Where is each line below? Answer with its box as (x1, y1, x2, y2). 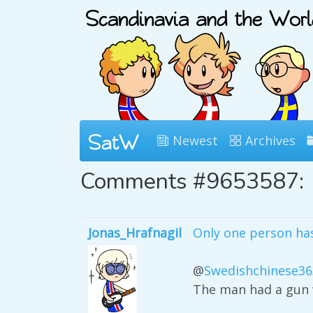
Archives (242, 132, 296, 149)
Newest (169, 132, 218, 149)
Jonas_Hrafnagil (88, 224, 182, 241)
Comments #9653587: (80, 166, 304, 196)
